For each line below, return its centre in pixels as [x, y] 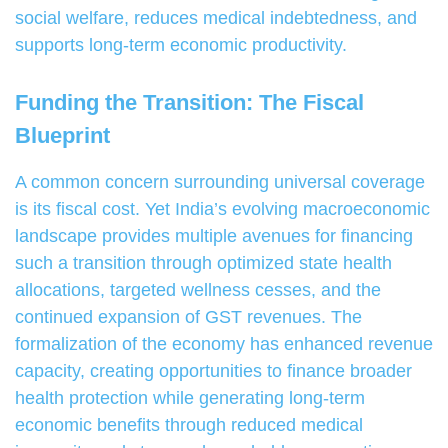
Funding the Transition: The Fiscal [189, 103]
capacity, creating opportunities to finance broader [213, 371]
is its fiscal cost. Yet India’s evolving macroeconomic [222, 209]
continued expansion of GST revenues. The [188, 317]
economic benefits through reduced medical [189, 425]
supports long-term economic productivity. [181, 45]
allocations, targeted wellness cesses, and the [198, 290]
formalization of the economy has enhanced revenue [224, 344]
